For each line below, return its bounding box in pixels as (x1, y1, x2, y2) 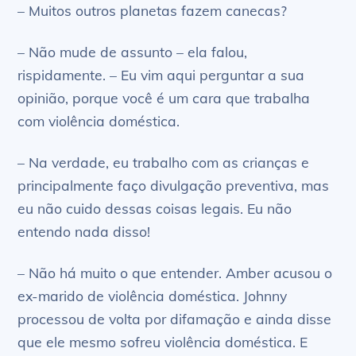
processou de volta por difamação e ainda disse (17, 309, 332, 327)
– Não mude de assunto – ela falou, (17, 43, 248, 61)
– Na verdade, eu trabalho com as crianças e (17, 153, 310, 172)
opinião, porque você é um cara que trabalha (17, 89, 311, 107)
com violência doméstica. (17, 112, 180, 130)
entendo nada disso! (17, 222, 151, 241)
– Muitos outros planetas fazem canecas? (17, 2, 288, 20)
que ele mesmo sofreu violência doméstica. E (17, 332, 308, 350)
